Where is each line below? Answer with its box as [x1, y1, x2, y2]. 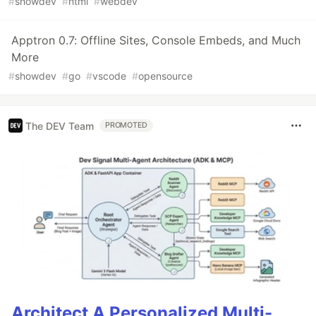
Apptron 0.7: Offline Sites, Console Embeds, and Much [11, 33, 300, 48]
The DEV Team [25, 119, 94, 132]
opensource [138, 70, 193, 83]
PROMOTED [105, 121, 148, 130]
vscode [92, 70, 126, 83]
